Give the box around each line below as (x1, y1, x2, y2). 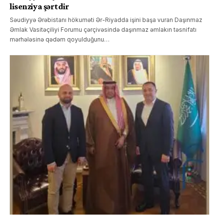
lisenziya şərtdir (10, 1, 69, 11)
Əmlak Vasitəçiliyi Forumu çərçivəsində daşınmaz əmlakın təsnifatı (10, 25, 197, 33)
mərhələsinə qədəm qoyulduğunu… (10, 35, 109, 43)
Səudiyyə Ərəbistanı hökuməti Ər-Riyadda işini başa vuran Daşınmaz (10, 16, 202, 23)
